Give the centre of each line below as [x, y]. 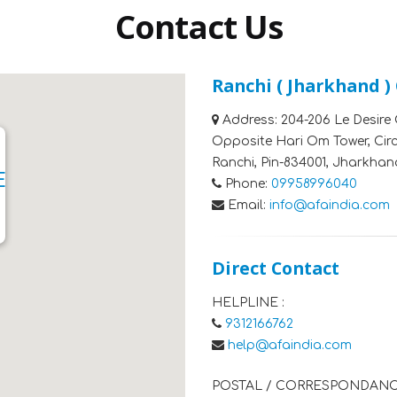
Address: [250, 120]
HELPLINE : [248, 303]
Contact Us [198, 27]
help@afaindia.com [290, 345]
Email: [247, 205]
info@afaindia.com [330, 205]
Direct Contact [276, 268]
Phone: [246, 184]
